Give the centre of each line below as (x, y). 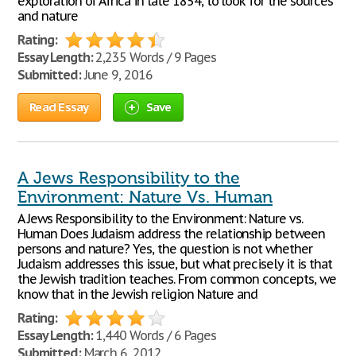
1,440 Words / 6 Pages (154, 335)
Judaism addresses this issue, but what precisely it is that (175, 264)
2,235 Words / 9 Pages (154, 57)
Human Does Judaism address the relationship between (171, 234)
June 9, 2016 (117, 75)
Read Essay (59, 107)
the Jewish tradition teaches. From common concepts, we (177, 279)
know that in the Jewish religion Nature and (138, 294)
